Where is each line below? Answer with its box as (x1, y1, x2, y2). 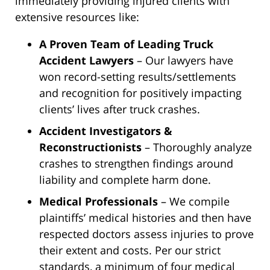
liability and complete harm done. (39, 172, 211, 187)
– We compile (158, 194, 230, 209)
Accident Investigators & (39, 124, 172, 139)
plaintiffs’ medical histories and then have (39, 210, 251, 225)
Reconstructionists (39, 140, 142, 155)
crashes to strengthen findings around (39, 156, 233, 171)
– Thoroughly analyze (142, 140, 252, 155)
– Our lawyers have (134, 53, 233, 68)
